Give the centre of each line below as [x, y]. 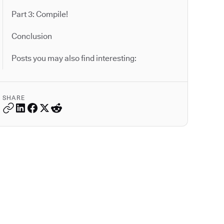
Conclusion [32, 36]
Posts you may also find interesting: [74, 58]
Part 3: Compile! [40, 14]
